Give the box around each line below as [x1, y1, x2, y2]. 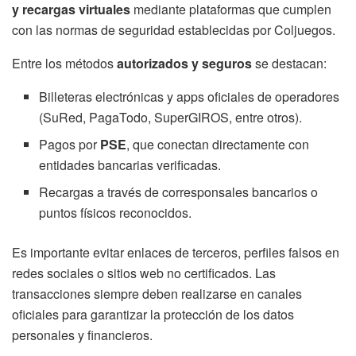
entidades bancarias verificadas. [39, 155, 222, 174]
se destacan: [252, 53, 327, 72]
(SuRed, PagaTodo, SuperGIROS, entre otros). [39, 107, 303, 126]
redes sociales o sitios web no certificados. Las [12, 263, 276, 282]
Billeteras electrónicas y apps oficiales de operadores [39, 87, 340, 106]
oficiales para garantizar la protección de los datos [12, 304, 294, 323]
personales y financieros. [12, 325, 153, 344]
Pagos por [39, 134, 101, 153]
